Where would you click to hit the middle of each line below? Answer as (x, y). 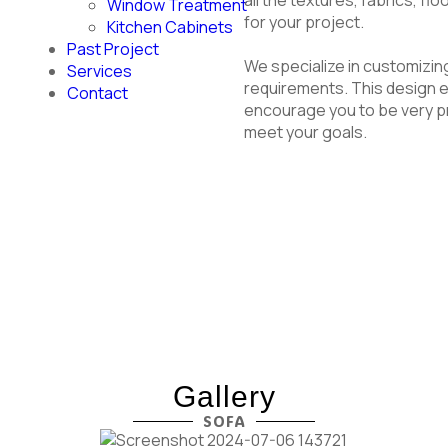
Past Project (113, 49)
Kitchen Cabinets (170, 27)
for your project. (304, 21)
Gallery (224, 396)
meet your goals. (305, 131)
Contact (98, 93)
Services (100, 71)
